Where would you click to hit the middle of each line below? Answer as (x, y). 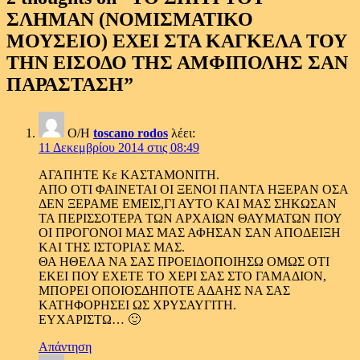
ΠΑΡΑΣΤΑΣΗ (65, 85)
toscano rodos (131, 133)
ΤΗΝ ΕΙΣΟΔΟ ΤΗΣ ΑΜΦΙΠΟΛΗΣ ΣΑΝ (177, 63)
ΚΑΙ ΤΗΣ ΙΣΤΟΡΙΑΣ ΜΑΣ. (112, 247)
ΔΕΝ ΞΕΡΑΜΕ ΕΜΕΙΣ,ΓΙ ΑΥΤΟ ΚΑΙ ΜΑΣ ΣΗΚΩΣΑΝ (188, 204)
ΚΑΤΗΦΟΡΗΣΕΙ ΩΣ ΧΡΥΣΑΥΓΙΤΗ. (137, 305)
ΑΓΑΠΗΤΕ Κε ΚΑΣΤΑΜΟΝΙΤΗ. (129, 175)
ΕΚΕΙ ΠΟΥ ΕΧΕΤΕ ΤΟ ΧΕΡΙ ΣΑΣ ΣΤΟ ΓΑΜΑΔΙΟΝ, (182, 276)
